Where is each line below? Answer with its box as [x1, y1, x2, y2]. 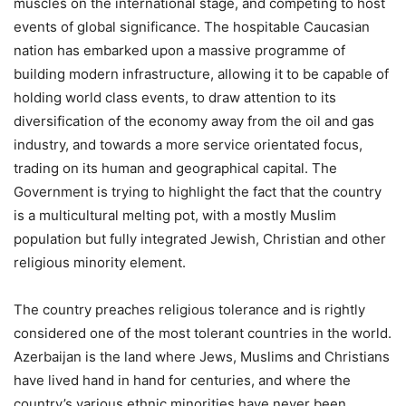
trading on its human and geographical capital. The [14, 159, 337, 178]
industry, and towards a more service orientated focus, [14, 136, 362, 154]
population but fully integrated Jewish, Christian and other [14, 230, 386, 248]
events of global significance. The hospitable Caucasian [14, 18, 370, 36]
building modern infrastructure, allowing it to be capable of [14, 65, 389, 83]
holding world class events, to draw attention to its [14, 89, 336, 107]
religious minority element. [14, 254, 186, 272]
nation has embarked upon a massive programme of [14, 42, 345, 60]
